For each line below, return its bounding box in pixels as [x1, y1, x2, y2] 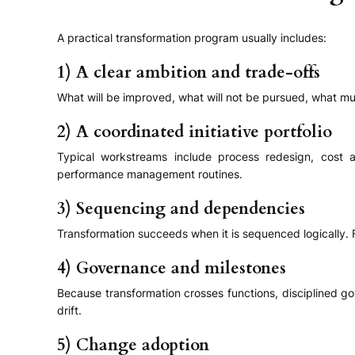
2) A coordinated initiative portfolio [57, 120, 332, 143]
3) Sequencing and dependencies [57, 197, 305, 220]
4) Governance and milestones [57, 257, 286, 281]
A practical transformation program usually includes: [57, 30, 326, 44]
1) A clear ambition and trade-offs [57, 60, 320, 84]
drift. [57, 303, 82, 318]
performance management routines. [57, 167, 242, 181]
